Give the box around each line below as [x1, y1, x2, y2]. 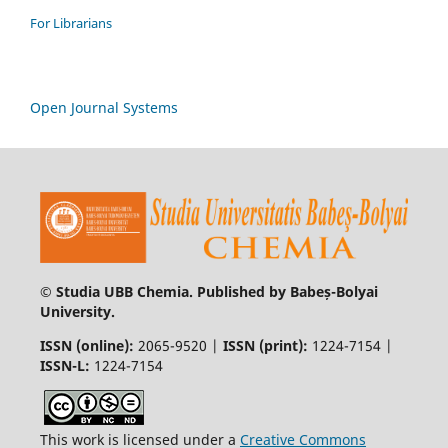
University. [39, 302, 115, 322]
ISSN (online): [39, 336, 134, 356]
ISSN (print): [222, 336, 312, 356]
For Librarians [30, 13, 112, 32]
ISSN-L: [39, 356, 90, 376]
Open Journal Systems [30, 97, 178, 117]
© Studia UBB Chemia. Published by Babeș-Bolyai [39, 282, 378, 302]
